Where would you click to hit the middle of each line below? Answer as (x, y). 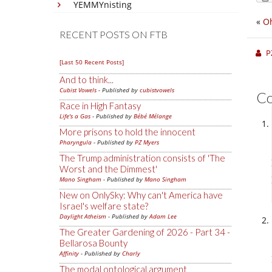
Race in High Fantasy (100, 106)
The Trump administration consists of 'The (142, 158)
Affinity (69, 253)
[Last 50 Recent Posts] (92, 62)
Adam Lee (163, 216)
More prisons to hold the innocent (127, 132)
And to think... (87, 80)
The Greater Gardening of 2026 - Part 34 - (145, 232)
